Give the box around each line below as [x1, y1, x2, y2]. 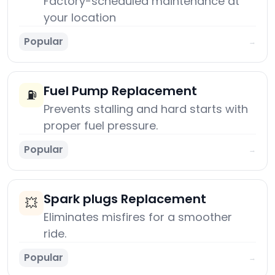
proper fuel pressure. [44, 118, 158, 134]
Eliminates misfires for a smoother [44, 209, 232, 225]
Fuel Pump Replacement [44, 82, 197, 100]
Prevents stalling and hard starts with [44, 101, 248, 117]
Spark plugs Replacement [44, 190, 206, 208]
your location [44, 10, 116, 26]
